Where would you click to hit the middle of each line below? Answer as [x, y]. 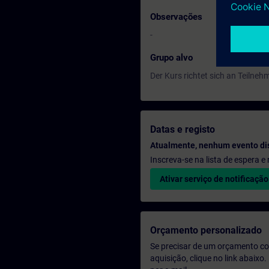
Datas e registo [183, 129]
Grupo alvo [171, 58]
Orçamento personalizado [206, 230]
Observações [176, 17]
